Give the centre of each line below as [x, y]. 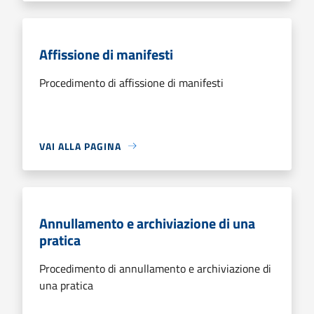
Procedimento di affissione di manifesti [131, 82]
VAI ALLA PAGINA [80, 146]
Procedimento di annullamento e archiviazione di [155, 268]
